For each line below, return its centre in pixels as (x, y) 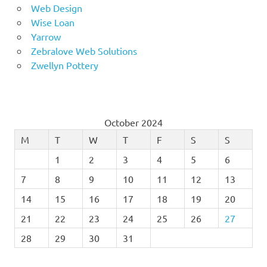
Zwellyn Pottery (64, 65)
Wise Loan (52, 22)
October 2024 (133, 122)
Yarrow (46, 36)
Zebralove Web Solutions (84, 50)
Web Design (56, 7)
